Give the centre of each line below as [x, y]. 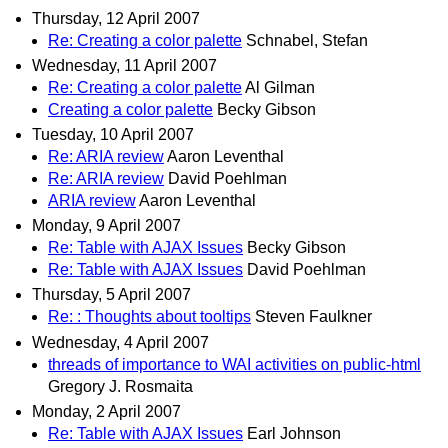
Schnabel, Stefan [307, 40]
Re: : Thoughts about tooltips [149, 317]
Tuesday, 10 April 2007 [113, 134]
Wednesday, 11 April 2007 [124, 65]
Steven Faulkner [313, 317]
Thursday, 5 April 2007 [111, 295]
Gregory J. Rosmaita [120, 386]
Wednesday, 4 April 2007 [120, 342]
